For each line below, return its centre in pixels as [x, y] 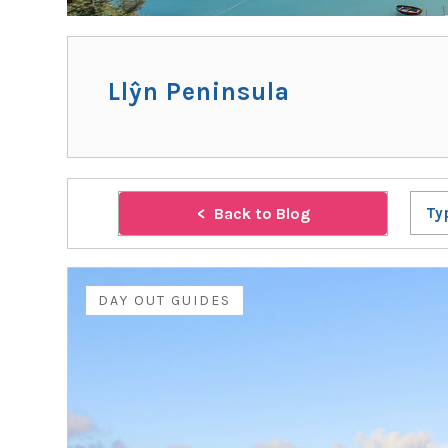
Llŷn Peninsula [199, 91]
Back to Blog [261, 213]
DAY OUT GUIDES [165, 300]
